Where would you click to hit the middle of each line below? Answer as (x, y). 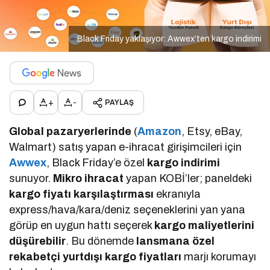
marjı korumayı (219, 257)
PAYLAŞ (119, 103)
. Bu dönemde (101, 241)
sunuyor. (31, 179)
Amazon (160, 132)
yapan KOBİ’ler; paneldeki (188, 179)
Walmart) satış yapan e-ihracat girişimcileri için (126, 147)
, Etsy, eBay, (212, 132)
